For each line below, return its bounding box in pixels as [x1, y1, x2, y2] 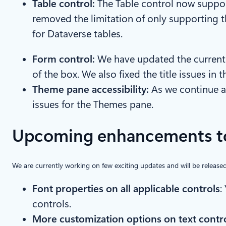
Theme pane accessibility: [32, 83, 151, 96]
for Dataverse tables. [32, 28, 123, 40]
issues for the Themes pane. [32, 98, 153, 111]
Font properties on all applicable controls [32, 183, 220, 195]
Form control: [32, 53, 97, 66]
